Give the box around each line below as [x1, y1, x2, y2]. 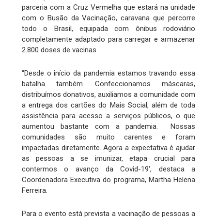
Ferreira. [22, 186, 47, 195]
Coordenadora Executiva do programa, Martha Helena [22, 175, 195, 184]
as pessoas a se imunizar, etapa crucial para [22, 154, 195, 163]
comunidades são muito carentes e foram [22, 132, 195, 141]
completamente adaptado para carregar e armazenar [22, 34, 195, 44]
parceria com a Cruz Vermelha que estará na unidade [22, 2, 195, 12]
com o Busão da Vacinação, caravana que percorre [22, 13, 195, 22]
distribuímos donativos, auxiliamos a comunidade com [22, 90, 195, 99]
